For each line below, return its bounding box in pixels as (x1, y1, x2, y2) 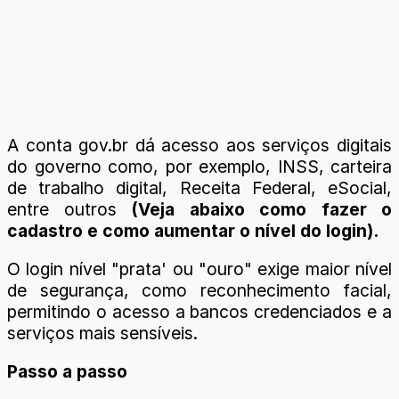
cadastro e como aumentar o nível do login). (7, 219, 379, 241)
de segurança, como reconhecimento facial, (7, 280, 392, 302)
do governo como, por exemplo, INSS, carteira (7, 155, 392, 177)
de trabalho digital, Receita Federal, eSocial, (7, 176, 392, 199)
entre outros (7, 198, 117, 220)
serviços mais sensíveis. (7, 322, 198, 345)
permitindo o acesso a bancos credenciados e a (7, 301, 392, 323)
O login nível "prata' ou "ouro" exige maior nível (7, 258, 392, 281)
